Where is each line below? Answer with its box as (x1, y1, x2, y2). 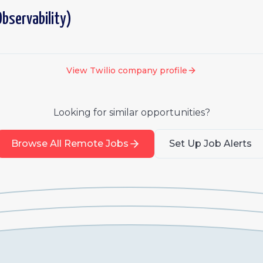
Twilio (90, 65, 116, 76)
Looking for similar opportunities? (53, 107, 210, 118)
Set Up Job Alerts (168, 138, 252, 149)
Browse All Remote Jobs (11, 138, 129, 149)
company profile (116, 65, 187, 76)
